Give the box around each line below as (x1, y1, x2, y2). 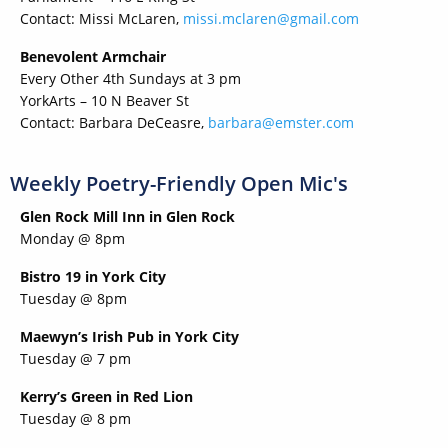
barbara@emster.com (208, 113, 354, 133)
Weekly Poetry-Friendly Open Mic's (10, 170, 348, 198)
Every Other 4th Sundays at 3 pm (20, 69, 241, 89)
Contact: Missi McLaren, (20, 9, 183, 29)
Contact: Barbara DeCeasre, (20, 113, 208, 133)
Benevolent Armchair (20, 47, 166, 67)
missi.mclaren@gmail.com (183, 9, 359, 29)
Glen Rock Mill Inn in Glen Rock (20, 207, 235, 227)
